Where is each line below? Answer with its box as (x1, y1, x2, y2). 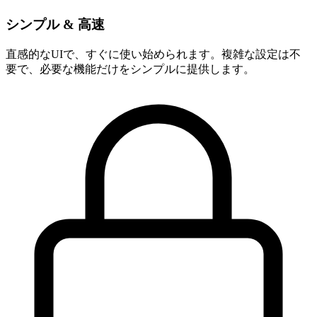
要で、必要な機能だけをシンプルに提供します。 (6, 62, 255, 75)
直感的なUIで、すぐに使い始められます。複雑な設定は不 (6, 47, 301, 60)
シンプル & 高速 (6, 17, 105, 33)
